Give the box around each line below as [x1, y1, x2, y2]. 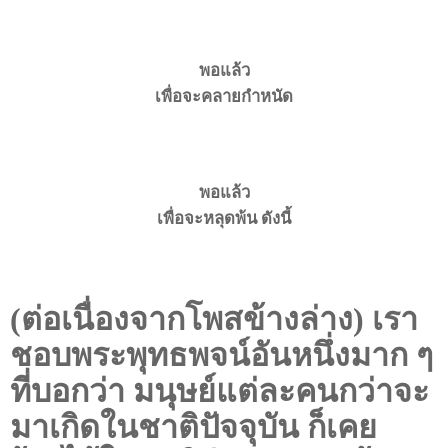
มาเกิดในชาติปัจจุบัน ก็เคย [10, 408, 377, 445]
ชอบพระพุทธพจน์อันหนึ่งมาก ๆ [10, 336, 433, 373]
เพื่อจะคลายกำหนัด [155, 83, 293, 107]
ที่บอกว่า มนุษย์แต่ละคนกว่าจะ [10, 372, 429, 409]
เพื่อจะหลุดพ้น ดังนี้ [157, 205, 291, 229]
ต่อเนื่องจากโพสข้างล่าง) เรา [21, 300, 418, 337]
